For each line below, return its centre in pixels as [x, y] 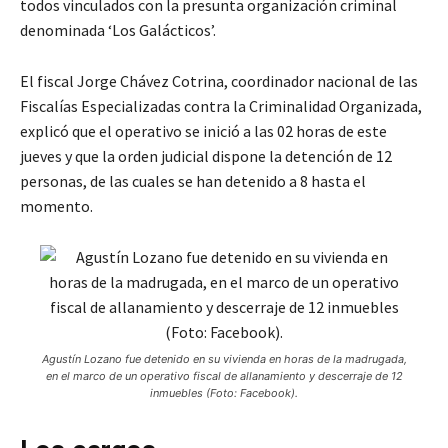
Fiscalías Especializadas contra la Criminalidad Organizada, [221, 106]
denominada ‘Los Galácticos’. [118, 30]
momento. [56, 206]
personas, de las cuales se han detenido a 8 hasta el [193, 181]
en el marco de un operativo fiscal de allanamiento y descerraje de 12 [224, 376]
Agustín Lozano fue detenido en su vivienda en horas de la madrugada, [224, 359]
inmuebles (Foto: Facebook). [224, 393]
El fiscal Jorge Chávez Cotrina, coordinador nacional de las [219, 81]
